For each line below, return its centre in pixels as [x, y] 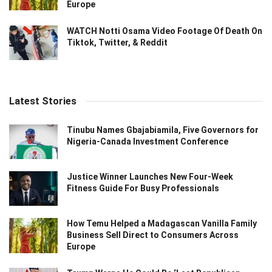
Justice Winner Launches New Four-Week [150, 177]
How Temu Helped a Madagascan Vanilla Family [162, 224]
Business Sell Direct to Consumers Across [153, 235]
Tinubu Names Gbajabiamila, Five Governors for [163, 130]
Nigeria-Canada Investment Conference [148, 141]
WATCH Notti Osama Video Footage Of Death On [165, 31]
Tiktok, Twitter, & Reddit [117, 42]
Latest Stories [43, 101]
